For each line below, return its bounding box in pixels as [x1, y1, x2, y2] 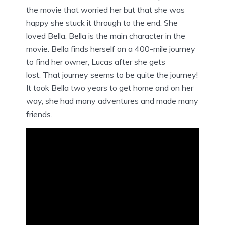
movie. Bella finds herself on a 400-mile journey [26, 43, 195, 54]
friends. [26, 108, 52, 119]
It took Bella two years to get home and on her [26, 82, 193, 93]
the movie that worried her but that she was [26, 4, 185, 15]
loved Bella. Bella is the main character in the [26, 30, 185, 41]
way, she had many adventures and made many [26, 95, 198, 106]
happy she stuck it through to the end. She [26, 17, 178, 28]
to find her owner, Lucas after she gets [26, 56, 165, 67]
